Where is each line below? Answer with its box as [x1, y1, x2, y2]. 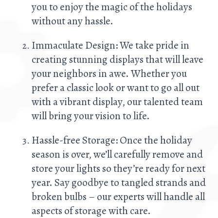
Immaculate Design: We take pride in [32, 38, 189, 53]
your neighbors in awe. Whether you [32, 66, 187, 81]
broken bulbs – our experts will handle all [32, 189, 205, 204]
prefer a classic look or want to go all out [32, 80, 200, 95]
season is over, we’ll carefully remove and [32, 147, 203, 162]
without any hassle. [32, 13, 113, 28]
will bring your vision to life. [32, 109, 150, 123]
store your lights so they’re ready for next [32, 161, 205, 176]
